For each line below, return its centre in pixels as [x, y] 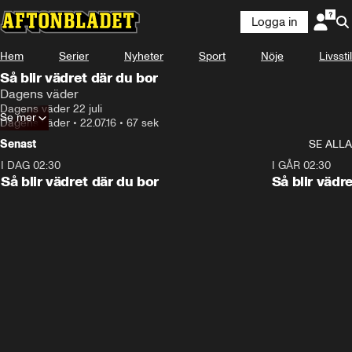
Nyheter [144, 56]
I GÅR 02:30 [301, 165]
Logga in [274, 22]
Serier [74, 56]
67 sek [143, 123]
